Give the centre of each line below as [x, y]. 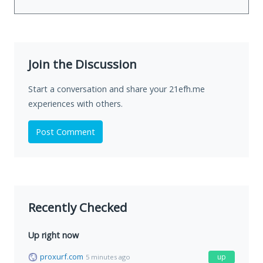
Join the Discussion [82, 64]
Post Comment [65, 132]
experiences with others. [75, 104]
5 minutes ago [108, 257]
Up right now [53, 235]
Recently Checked [78, 208]
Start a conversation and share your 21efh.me [117, 89]
